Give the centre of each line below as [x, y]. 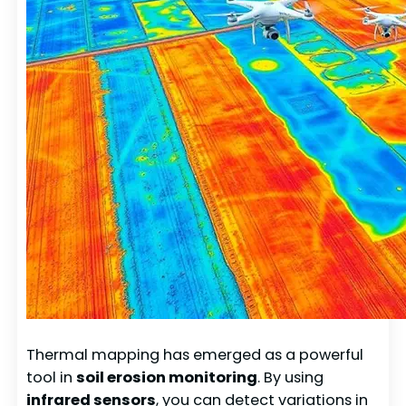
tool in [52, 377]
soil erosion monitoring [167, 377]
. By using [291, 377]
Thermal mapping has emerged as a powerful [195, 354]
